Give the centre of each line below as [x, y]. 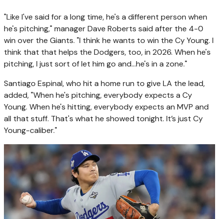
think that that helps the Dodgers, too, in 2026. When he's [107, 52]
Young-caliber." [31, 130]
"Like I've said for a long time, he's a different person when [106, 17]
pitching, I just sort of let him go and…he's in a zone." [96, 64]
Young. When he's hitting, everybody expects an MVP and [106, 107]
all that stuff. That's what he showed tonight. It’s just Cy [103, 118]
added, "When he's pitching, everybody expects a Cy [98, 95]
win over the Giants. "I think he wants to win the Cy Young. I [109, 40]
